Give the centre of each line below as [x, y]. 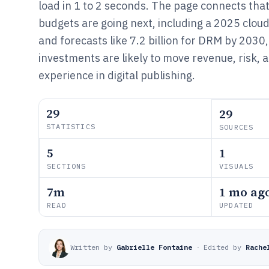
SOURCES [237, 127]
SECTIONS [67, 166]
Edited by [222, 247]
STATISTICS [71, 126]
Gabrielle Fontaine [154, 247]
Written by [91, 247]
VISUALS [237, 166]
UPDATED [237, 205]
